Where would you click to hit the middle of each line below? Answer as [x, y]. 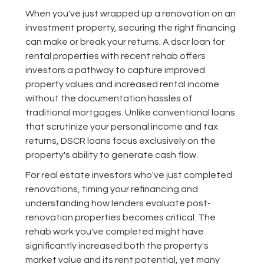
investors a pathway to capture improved [115, 70]
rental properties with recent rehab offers [115, 56]
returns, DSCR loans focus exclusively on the [120, 141]
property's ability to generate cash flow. [111, 155]
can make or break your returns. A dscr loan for [125, 42]
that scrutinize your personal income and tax [121, 127]
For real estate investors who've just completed [128, 175]
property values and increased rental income [122, 85]
